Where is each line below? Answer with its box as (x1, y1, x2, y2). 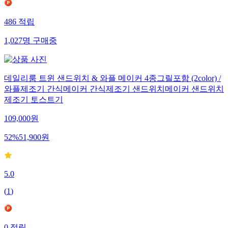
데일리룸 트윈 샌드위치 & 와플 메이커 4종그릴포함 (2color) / (4, 77, 221, 86)
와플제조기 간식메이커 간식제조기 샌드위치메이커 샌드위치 (4, 88, 224, 97)
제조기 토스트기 (4, 98, 63, 107)
